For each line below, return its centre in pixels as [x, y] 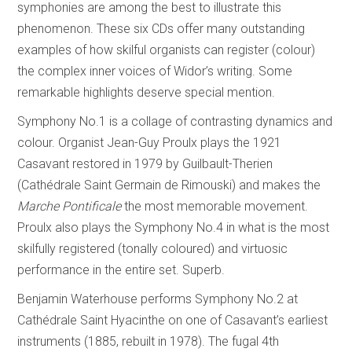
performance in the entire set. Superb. [121, 270]
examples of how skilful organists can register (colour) [167, 50]
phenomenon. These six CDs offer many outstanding [161, 29]
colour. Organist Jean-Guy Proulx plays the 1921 [150, 143]
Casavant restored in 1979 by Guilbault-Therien [145, 164]
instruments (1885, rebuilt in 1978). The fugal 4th [148, 342]
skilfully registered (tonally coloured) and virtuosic [153, 249]
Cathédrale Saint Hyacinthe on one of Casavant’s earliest [173, 321]
